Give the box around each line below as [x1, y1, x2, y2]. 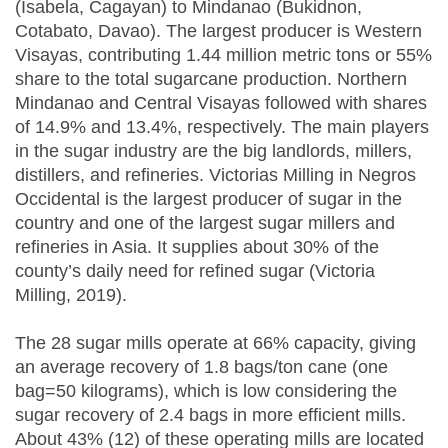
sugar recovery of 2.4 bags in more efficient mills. [15, 405, 406, 426]
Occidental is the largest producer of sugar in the [15, 189, 402, 210]
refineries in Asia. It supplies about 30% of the [15, 237, 379, 258]
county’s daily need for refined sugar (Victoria [15, 261, 375, 282]
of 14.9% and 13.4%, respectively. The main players [15, 117, 429, 138]
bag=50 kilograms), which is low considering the [15, 381, 397, 402]
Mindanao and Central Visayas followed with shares [15, 93, 427, 114]
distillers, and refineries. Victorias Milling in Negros [15, 165, 416, 186]
